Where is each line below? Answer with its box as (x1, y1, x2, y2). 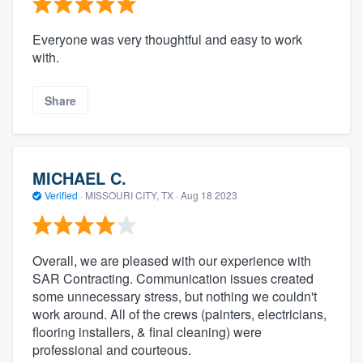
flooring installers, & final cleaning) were (32, 322, 262, 341)
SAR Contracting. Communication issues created (32, 268, 314, 288)
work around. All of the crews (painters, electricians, (32, 304, 327, 323)
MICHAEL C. (32, 166, 126, 190)
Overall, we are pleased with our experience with (32, 250, 311, 270)
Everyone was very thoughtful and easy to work (32, 30, 302, 49)
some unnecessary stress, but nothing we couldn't (32, 286, 317, 305)
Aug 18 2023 (181, 188, 237, 203)
